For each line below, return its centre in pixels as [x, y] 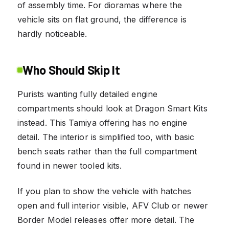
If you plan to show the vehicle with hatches [105, 191]
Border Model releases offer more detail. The [106, 220]
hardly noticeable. [52, 33]
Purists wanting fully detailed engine [87, 94]
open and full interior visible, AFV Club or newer [113, 205]
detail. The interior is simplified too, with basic [106, 137]
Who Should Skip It [71, 70]
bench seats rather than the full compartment [107, 151]
